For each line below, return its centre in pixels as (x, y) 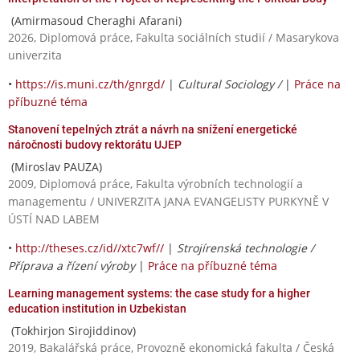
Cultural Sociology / (231, 84)
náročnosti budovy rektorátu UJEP (95, 144)
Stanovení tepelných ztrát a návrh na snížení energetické (153, 129)
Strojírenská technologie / (245, 247)
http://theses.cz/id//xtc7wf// (90, 247)
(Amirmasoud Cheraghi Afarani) (95, 20)
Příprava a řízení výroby (72, 265)
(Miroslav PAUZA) (55, 166)
